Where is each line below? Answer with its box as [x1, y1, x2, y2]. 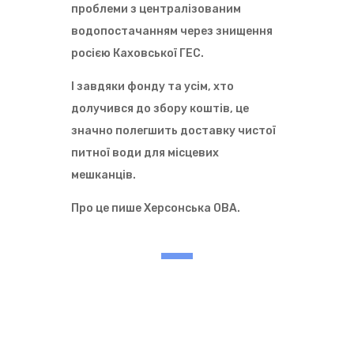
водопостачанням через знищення [70, 24, 273, 38]
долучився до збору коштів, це [70, 102, 249, 115]
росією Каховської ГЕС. [70, 47, 204, 60]
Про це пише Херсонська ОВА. [70, 201, 240, 215]
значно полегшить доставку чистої [70, 124, 276, 137]
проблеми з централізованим [70, 2, 241, 16]
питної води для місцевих [70, 146, 219, 160]
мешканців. [70, 168, 136, 182]
